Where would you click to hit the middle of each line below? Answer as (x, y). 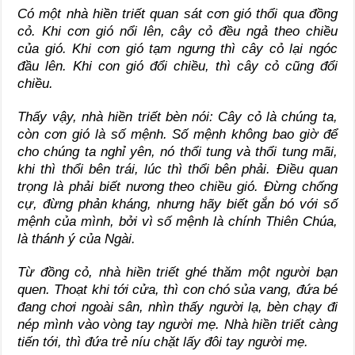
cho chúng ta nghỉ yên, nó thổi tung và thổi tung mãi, (177, 152)
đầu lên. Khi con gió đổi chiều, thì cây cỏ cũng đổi (177, 67)
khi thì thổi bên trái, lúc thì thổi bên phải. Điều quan (177, 170)
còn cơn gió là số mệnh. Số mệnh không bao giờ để (177, 135)
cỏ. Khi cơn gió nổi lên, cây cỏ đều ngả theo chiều (177, 32)
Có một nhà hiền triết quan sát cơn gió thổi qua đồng (177, 14)
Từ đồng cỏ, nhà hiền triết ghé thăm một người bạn (177, 273)
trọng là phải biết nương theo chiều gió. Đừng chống (177, 187)
